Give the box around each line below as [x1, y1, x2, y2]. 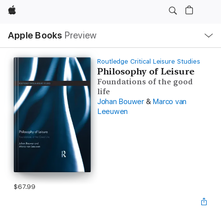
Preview [64, 30, 97, 41]
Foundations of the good [97, 77, 193, 86]
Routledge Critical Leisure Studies [97, 58, 200, 65]
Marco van [152, 97, 187, 106]
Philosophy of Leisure [97, 66, 194, 76]
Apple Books [8, 30, 63, 41]
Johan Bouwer [97, 97, 144, 106]
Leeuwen [97, 107, 128, 116]
